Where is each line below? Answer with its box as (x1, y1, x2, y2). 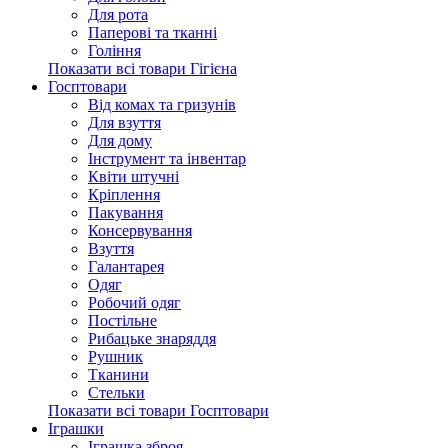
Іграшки (48, 420, 104, 437)
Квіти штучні (88, 168, 179, 185)
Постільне (88, 312, 157, 329)
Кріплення (88, 186, 160, 203)
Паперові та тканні (88, 24, 217, 41)
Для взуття (88, 114, 161, 131)
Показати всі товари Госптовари (48, 402, 269, 419)
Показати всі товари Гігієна (48, 60, 237, 77)
